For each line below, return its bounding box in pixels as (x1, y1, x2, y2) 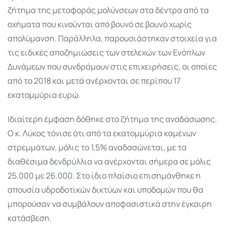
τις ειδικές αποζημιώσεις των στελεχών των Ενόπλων (8, 46, 205, 58)
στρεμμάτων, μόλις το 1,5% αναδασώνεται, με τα (8, 141, 187, 153)
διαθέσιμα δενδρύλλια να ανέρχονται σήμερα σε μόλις (8, 155, 211, 167)
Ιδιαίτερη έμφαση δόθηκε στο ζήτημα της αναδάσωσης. (8, 113, 217, 125)
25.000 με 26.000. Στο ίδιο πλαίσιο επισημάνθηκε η (8, 169, 201, 181)
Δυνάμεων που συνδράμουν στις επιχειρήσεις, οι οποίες (8, 61, 217, 72)
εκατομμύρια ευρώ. (8, 89, 80, 100)
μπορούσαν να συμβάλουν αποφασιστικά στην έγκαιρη (8, 198, 212, 209)
